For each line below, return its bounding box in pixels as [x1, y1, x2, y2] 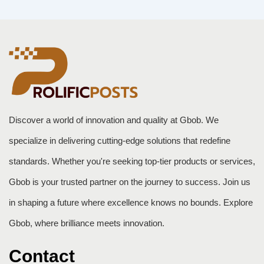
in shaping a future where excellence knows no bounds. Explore [9, 197, 253, 208]
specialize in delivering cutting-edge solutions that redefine [9, 136, 230, 146]
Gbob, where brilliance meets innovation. [9, 218, 164, 229]
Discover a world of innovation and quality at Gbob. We [9, 115, 219, 126]
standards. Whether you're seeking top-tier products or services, [9, 156, 255, 167]
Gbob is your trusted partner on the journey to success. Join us [9, 177, 250, 187]
